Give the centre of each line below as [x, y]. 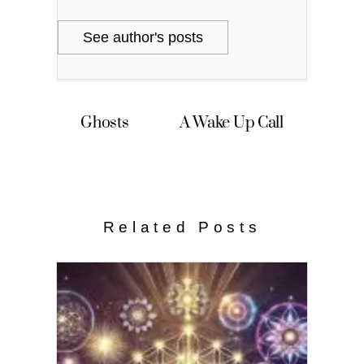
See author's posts [143, 38]
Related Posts [182, 227]
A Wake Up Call [231, 123]
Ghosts [105, 123]
